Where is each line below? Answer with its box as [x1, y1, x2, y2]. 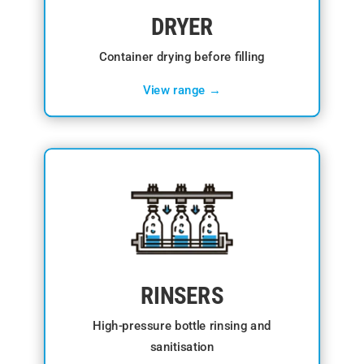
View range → [143, 82, 221, 97]
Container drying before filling [99, 49, 265, 64]
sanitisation [149, 339, 214, 354]
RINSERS [141, 282, 223, 310]
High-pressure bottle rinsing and [93, 318, 271, 334]
